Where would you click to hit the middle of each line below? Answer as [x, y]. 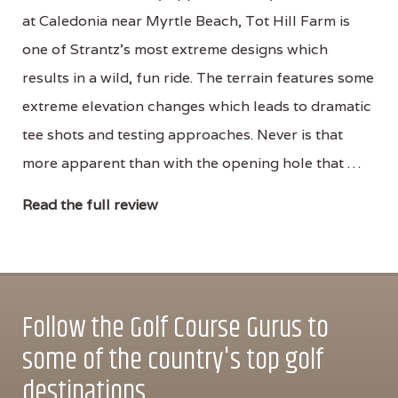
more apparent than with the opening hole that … [191, 163]
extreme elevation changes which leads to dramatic [197, 106]
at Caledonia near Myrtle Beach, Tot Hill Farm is [186, 20]
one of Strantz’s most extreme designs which [175, 49]
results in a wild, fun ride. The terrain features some [198, 77]
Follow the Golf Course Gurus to [175, 328]
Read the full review [90, 204]
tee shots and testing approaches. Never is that [183, 134]
